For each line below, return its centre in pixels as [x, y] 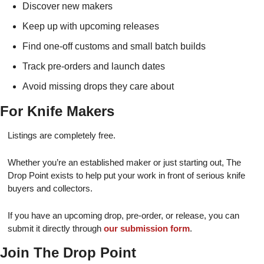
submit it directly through [56, 228]
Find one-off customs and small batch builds [114, 46]
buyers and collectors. [50, 188]
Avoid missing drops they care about [98, 86]
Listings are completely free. [62, 135]
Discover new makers [67, 6]
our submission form [147, 228]
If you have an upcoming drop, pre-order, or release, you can [123, 215]
